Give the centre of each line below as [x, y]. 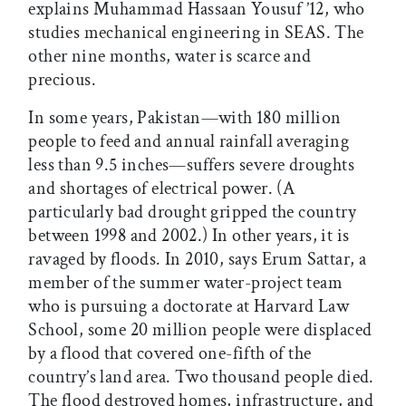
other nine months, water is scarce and [170, 56]
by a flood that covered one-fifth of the [170, 353]
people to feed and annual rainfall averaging [188, 141]
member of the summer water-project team [185, 282]
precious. [62, 79]
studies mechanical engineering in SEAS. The [196, 32]
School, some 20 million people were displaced [200, 329]
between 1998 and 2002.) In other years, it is [189, 235]
